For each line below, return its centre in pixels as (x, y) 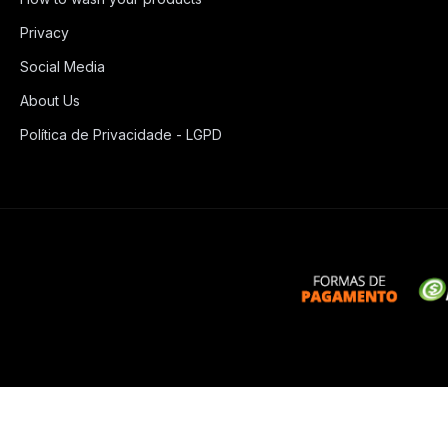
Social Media (62, 66)
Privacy (44, 32)
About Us (50, 100)
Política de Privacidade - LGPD (121, 134)
